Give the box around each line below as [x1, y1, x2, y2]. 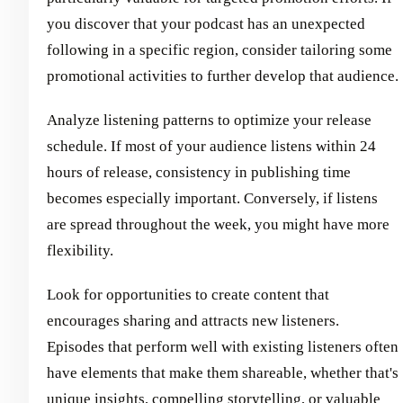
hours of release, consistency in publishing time [47, 163, 351, 181]
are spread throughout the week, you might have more [47, 215, 390, 233]
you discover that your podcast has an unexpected [47, 14, 365, 32]
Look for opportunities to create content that [47, 285, 329, 303]
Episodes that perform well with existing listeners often [47, 337, 399, 355]
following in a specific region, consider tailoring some [47, 40, 392, 58]
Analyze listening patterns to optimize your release [47, 111, 372, 129]
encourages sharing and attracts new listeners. [47, 311, 339, 329]
